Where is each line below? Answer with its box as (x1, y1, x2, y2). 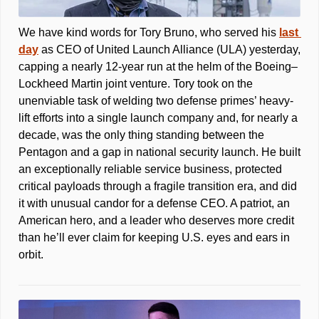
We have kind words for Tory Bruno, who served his (19, 26, 279, 39)
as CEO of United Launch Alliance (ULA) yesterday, (38, 43, 300, 56)
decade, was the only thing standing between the (19, 129, 264, 142)
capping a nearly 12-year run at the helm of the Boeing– (19, 61, 298, 73)
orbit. (19, 249, 43, 261)
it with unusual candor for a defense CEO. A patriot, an (19, 197, 290, 210)
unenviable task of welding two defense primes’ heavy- (19, 95, 293, 108)
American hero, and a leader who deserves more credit (19, 214, 294, 227)
